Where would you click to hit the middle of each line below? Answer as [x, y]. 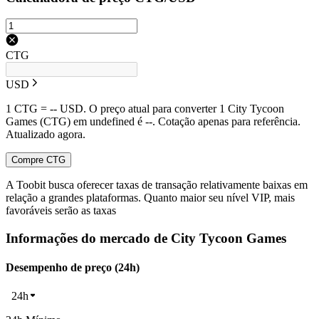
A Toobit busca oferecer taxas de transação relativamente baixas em [157, 185]
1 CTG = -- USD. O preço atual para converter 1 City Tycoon [145, 109]
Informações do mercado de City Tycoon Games [146, 239]
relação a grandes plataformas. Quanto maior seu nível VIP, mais [150, 198]
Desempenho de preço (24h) [73, 268]
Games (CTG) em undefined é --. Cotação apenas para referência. [153, 122]
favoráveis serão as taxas [61, 211]
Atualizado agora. [46, 135]
